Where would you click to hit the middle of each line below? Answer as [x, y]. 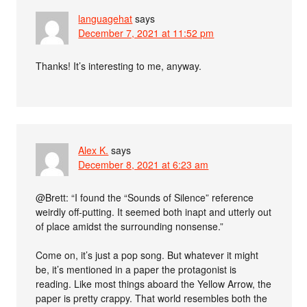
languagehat [106, 19]
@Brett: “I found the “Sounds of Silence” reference [145, 197]
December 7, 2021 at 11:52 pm [146, 33]
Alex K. [94, 150]
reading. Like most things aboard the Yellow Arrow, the [154, 284]
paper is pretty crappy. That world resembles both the [152, 298]
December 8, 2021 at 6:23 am [144, 164]
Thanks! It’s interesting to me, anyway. [119, 66]
